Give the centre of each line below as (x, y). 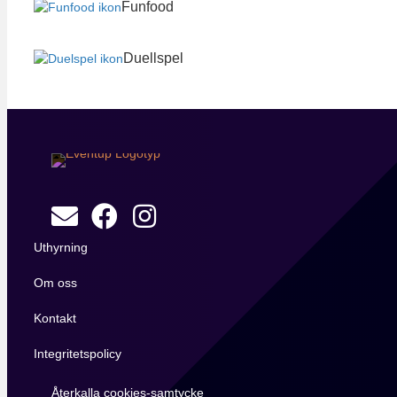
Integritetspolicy (78, 353)
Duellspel (153, 58)
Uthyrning (61, 247)
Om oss (55, 282)
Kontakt (55, 318)
